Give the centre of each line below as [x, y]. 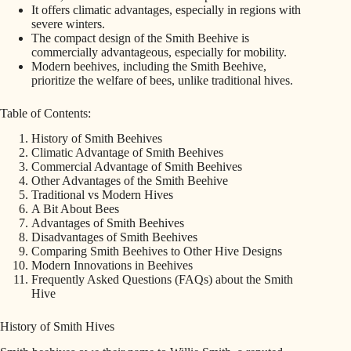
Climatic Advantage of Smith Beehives [127, 153]
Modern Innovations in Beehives [112, 266]
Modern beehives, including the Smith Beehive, [149, 66]
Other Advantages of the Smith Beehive [130, 181]
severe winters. [68, 24]
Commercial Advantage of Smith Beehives [137, 167]
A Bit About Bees [75, 209]
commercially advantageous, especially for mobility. [159, 52]
